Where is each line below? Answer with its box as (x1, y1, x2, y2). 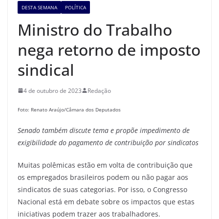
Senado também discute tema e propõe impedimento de (18, 125, 190, 135)
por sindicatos (153, 137, 198, 147)
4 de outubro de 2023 (23, 86, 82, 95)
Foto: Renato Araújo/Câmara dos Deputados (18, 106, 121, 113)
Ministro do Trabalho (18, 19, 172, 40)
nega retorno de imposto (18, 39, 200, 60)
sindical (18, 59, 74, 80)
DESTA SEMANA (22, 3, 57, 11)
